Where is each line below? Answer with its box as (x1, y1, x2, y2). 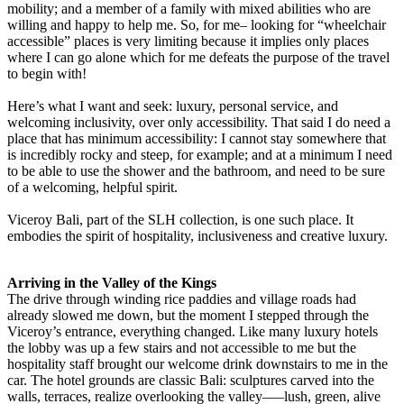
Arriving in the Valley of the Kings (7, 274, 216, 290)
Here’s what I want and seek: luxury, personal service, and (7, 97, 338, 114)
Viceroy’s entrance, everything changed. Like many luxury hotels (7, 323, 378, 339)
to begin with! (7, 65, 87, 81)
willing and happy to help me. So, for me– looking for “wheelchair (7, 16, 386, 32)
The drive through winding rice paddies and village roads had (7, 290, 356, 307)
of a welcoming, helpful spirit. (7, 179, 178, 195)
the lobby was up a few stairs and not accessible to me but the (7, 339, 356, 355)
